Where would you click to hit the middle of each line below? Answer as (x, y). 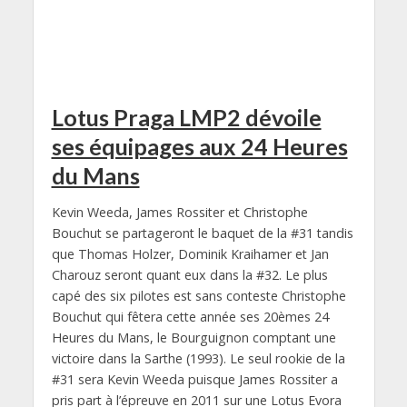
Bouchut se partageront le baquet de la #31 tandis (202, 233)
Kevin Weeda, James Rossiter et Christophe (179, 212)
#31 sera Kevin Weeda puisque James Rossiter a (194, 379)
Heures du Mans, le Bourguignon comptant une (194, 337)
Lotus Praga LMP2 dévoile (186, 118)
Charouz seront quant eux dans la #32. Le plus (189, 274)
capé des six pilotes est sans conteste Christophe (199, 295)
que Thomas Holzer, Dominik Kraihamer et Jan (190, 253)
